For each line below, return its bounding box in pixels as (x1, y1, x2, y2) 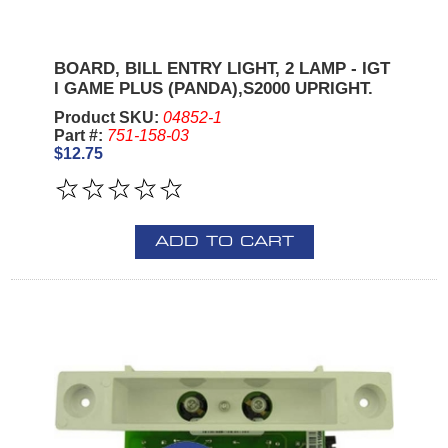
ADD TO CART (154, 234, 294, 249)
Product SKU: (53, 108, 163, 126)
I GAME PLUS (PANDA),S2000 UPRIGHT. (53, 78, 373, 98)
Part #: (53, 126, 107, 144)
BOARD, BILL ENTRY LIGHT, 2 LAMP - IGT (53, 58, 390, 78)
